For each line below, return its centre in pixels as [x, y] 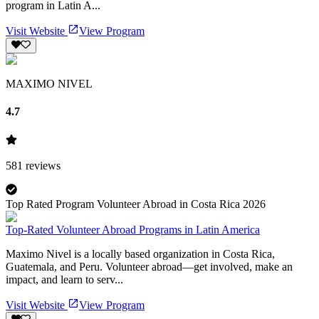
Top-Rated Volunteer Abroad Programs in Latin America [133, 229]
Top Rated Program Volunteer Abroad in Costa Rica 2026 [136, 204]
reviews [42, 165]
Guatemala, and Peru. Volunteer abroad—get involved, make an [149, 266]
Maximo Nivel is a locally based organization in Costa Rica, [140, 253]
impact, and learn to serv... [64, 279]
